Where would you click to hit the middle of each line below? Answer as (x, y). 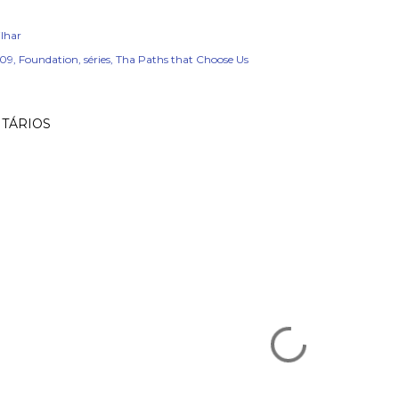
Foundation (49, 59)
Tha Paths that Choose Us (182, 59)
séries (97, 59)
